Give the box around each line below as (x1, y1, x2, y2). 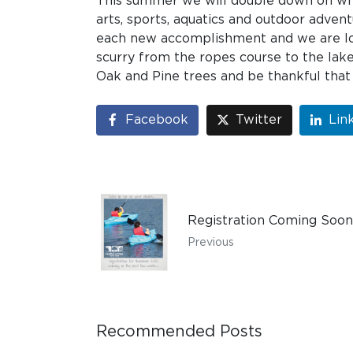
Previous (188, 237, 234, 249)
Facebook (125, 113, 188, 127)
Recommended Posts (96, 324, 262, 340)
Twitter (235, 113, 282, 127)
